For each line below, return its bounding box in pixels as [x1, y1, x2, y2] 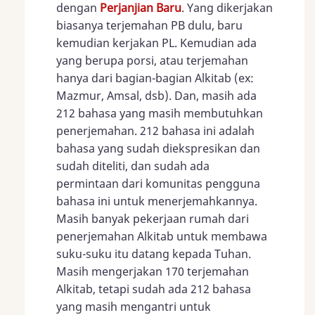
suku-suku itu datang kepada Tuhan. [56, 245, 251, 262]
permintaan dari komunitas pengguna [56, 175, 260, 191]
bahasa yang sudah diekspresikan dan [56, 140, 260, 156]
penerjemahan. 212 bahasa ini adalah [56, 122, 255, 139]
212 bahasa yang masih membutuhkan [56, 105, 263, 121]
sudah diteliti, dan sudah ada [56, 157, 210, 174]
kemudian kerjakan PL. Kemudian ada [56, 34, 257, 51]
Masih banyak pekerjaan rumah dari [56, 210, 249, 226]
